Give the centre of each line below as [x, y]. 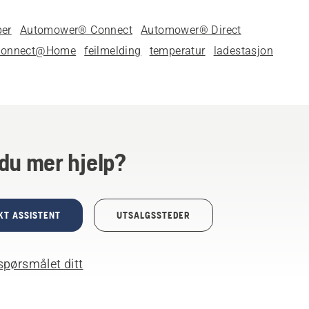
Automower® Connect [76, 30]
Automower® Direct [191, 30]
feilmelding [113, 51]
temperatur [177, 51]
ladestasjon [243, 51]
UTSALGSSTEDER [153, 215]
